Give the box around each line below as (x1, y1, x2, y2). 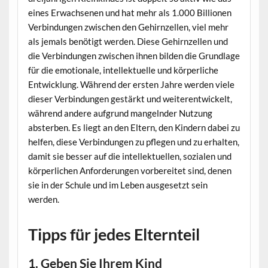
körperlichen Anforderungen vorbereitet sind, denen (28, 165, 232, 176)
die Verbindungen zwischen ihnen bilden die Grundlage (28, 50, 240, 62)
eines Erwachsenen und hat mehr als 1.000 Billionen (28, 7, 232, 19)
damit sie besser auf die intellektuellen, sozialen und (28, 151, 232, 162)
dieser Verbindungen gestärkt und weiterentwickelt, (28, 93, 232, 105)
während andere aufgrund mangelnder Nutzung (28, 108, 212, 119)
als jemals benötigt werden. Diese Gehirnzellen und (28, 36, 228, 47)
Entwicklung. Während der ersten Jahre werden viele (28, 79, 234, 90)
